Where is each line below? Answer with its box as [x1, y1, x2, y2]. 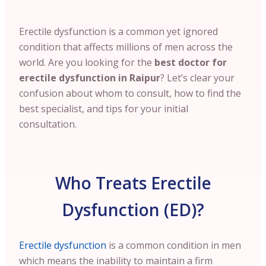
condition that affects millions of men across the [19, 40, 233, 53]
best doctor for [154, 56, 227, 69]
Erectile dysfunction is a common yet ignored [19, 25, 218, 38]
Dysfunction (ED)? [62, 198, 204, 221]
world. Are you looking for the [19, 56, 154, 69]
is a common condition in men [106, 239, 241, 252]
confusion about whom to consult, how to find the [19, 87, 241, 100]
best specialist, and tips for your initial [19, 102, 188, 115]
